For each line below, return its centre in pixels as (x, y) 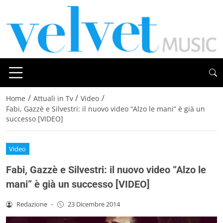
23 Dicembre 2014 (94, 204)
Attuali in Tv (53, 99)
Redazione (32, 204)
